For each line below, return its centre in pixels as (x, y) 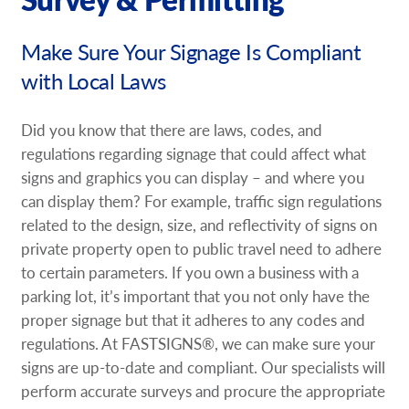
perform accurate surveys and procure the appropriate (204, 390)
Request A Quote (111, 19)
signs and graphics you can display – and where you (193, 177)
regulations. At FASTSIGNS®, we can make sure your (199, 343)
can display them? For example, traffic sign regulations (202, 200)
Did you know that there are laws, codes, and (172, 129)
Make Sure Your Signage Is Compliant (191, 51)
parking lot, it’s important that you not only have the (196, 295)
